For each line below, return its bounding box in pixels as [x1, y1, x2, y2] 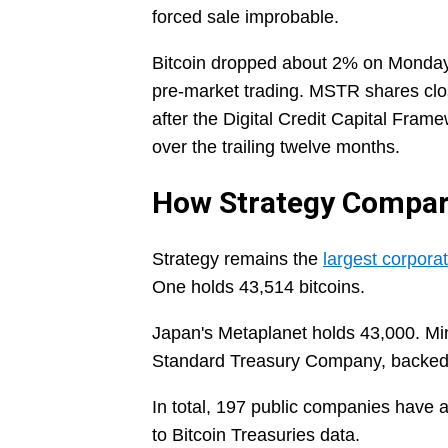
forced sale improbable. [152, 7, 339, 28]
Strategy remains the [152, 249, 323, 270]
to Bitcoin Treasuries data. [152, 425, 360, 446]
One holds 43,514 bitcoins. [152, 277, 365, 298]
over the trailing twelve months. [152, 137, 400, 158]
